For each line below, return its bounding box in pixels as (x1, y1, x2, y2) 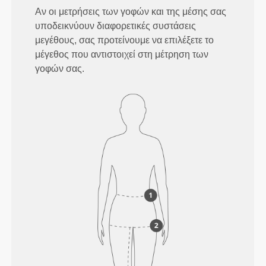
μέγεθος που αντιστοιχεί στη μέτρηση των (35, 49, 209, 59)
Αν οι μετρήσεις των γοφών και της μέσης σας (35, 6, 227, 17)
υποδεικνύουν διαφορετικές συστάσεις (35, 20, 197, 31)
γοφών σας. (35, 63, 85, 74)
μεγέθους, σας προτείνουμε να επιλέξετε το (35, 34, 214, 45)
